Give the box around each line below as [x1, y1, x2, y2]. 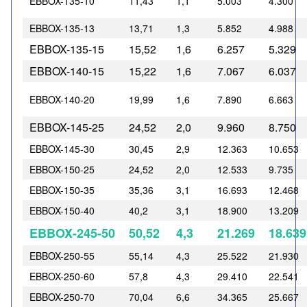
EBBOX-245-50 [29, 224, 115, 243]
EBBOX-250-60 [29, 269, 95, 284]
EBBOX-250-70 [29, 290, 95, 304]
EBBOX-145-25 [29, 119, 104, 136]
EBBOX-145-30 [29, 142, 95, 156]
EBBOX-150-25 [29, 162, 95, 177]
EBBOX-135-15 [29, 41, 104, 58]
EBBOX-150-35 [29, 183, 95, 197]
